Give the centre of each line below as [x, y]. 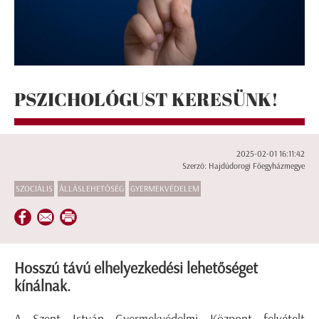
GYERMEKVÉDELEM [165, 189]
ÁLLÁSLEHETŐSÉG [91, 189]
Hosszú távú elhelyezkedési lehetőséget [136, 268]
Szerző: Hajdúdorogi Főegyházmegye [244, 166]
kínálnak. [42, 286]
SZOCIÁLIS [34, 189]
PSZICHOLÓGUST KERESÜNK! [146, 99]
